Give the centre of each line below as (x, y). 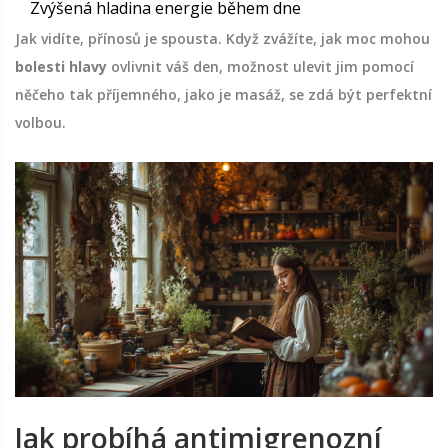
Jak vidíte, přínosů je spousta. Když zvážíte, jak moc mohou (222, 39)
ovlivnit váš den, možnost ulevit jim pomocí (260, 67)
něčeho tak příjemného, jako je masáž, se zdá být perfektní (223, 95)
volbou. (40, 123)
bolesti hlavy (61, 67)
